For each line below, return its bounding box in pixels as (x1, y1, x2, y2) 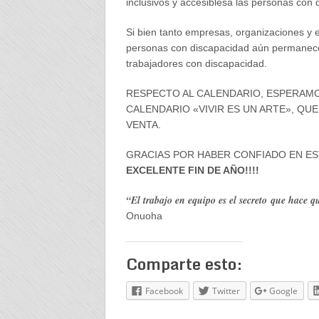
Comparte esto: (125, 251, 242, 276)
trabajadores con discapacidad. (125, 58, 267, 69)
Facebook (145, 285, 183, 297)
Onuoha (125, 210, 162, 221)
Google (268, 285, 298, 297)
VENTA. (125, 119, 161, 130)
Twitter (211, 285, 240, 297)
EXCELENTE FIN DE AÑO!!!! (125, 164, 259, 176)
